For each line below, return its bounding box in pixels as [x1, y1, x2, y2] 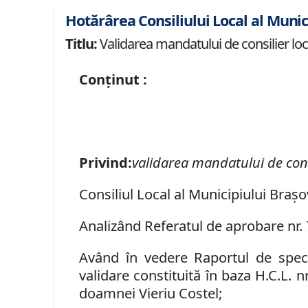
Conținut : [79, 69, 148, 89]
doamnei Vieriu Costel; [79, 283, 223, 303]
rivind [88, 153, 129, 173]
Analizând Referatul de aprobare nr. [79, 216, 303, 236]
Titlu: [65, 34, 98, 54]
